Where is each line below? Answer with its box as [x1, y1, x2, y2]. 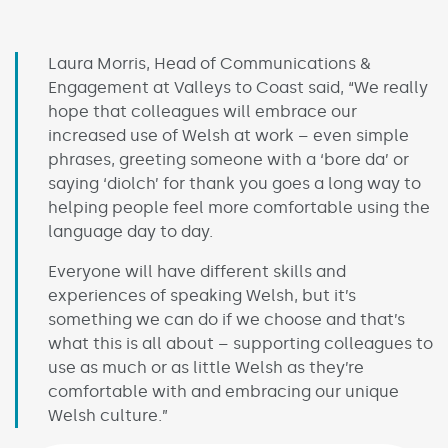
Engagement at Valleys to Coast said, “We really [48, 78, 428, 98]
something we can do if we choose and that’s [48, 310, 405, 330]
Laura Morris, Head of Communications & [48, 54, 371, 74]
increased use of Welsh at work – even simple [48, 126, 409, 146]
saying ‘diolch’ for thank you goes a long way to [48, 174, 421, 194]
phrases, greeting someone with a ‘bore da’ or [48, 150, 409, 170]
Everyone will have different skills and [48, 262, 346, 282]
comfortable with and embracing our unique [48, 382, 399, 402]
